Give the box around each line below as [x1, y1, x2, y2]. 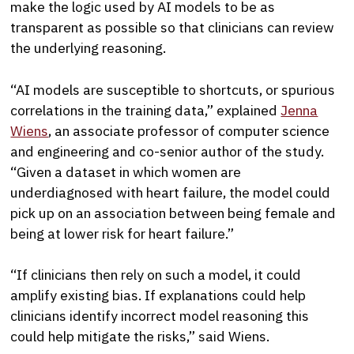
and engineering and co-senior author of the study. [10, 141, 325, 160]
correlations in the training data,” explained [10, 100, 281, 119]
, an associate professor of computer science [48, 121, 330, 140]
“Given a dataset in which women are [10, 162, 242, 181]
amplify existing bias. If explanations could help [10, 286, 307, 305]
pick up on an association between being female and [10, 203, 337, 222]
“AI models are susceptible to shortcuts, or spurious [10, 80, 336, 99]
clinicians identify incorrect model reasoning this [10, 307, 310, 326]
